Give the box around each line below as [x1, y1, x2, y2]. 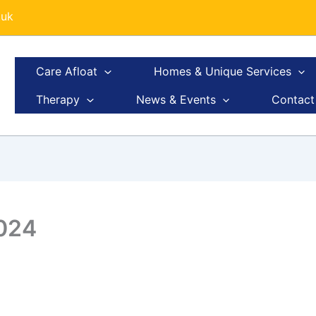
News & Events [135, 92, 216, 107]
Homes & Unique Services [153, 64, 291, 79]
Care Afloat [36, 64, 97, 79]
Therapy [36, 92, 80, 107]
